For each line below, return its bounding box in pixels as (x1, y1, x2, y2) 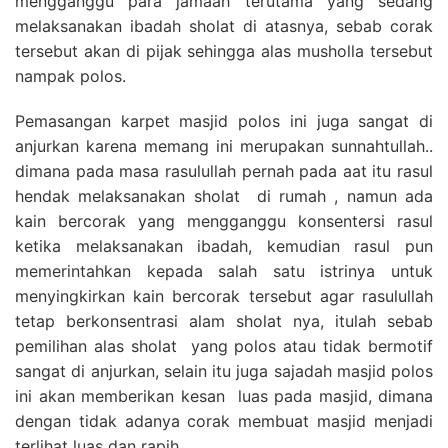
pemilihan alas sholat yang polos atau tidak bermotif (15, 335, 433, 356)
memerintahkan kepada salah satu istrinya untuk (15, 260, 433, 281)
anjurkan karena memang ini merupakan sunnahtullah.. (15, 135, 433, 156)
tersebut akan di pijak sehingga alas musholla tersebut (15, 40, 433, 61)
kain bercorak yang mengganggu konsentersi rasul (15, 210, 433, 231)
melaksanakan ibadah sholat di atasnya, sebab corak (15, 15, 433, 36)
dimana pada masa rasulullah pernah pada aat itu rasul (15, 160, 433, 181)
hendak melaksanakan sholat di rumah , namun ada (15, 185, 433, 206)
